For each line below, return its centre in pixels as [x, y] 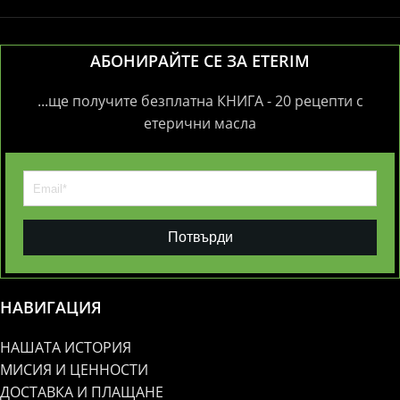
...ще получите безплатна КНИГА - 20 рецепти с [200, 101]
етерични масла [200, 124]
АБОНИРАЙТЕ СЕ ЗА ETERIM [200, 61]
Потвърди [200, 237]
